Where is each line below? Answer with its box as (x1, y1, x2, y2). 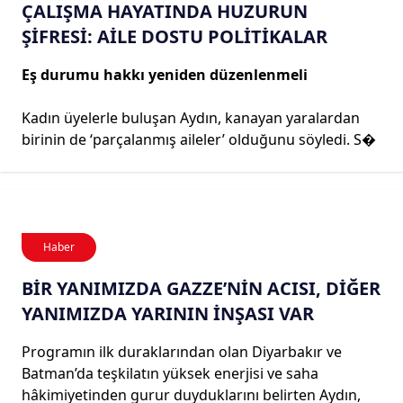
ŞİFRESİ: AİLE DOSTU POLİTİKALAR (22, 23, 327, 49)
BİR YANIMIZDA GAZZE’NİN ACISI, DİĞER (22, 275, 381, 300)
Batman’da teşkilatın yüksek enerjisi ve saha (22, 363, 318, 383)
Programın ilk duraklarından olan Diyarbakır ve (22, 341, 342, 362)
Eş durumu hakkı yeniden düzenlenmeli (22, 64, 311, 85)
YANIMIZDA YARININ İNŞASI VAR (22, 300, 314, 326)
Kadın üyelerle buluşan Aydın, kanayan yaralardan (22, 107, 360, 128)
